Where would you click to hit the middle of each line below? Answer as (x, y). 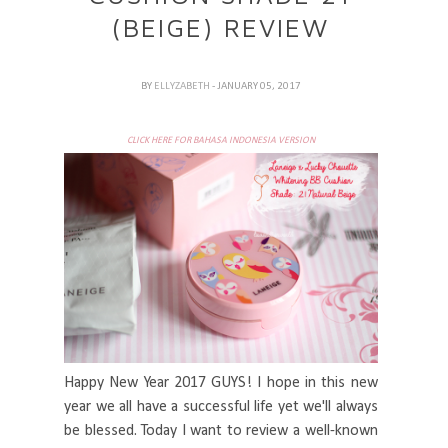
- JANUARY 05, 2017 (256, 87)
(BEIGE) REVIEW (221, 27)
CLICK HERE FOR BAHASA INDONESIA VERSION (220, 141)
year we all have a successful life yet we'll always (221, 406)
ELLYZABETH (182, 87)
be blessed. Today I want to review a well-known (221, 430)
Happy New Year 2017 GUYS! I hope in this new (221, 382)
